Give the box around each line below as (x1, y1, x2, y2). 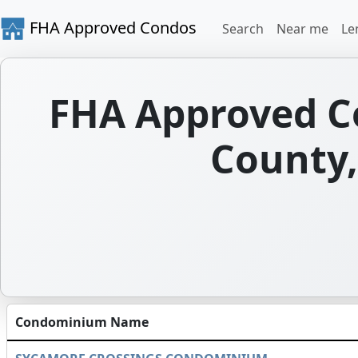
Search (222, 20, 264, 38)
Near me (276, 20, 328, 38)
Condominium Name (15, 313, 149, 331)
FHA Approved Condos (26, 16, 197, 38)
